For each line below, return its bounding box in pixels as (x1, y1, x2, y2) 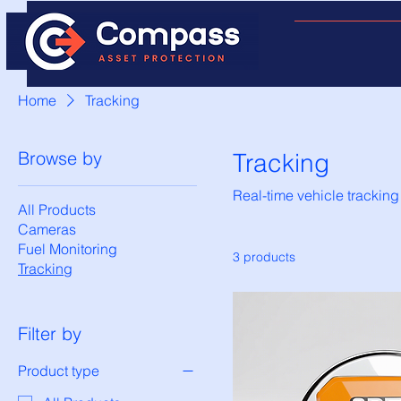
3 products (233, 249, 295, 265)
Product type (18, 362, 99, 380)
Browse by (18, 147, 102, 169)
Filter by (18, 322, 81, 345)
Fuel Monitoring (18, 240, 117, 258)
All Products (18, 200, 96, 218)
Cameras (18, 220, 76, 238)
